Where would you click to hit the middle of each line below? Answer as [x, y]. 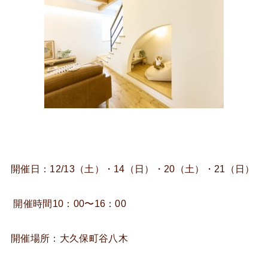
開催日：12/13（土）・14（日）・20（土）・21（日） [133, 169]
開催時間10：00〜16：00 [69, 204]
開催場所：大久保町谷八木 [69, 238]
